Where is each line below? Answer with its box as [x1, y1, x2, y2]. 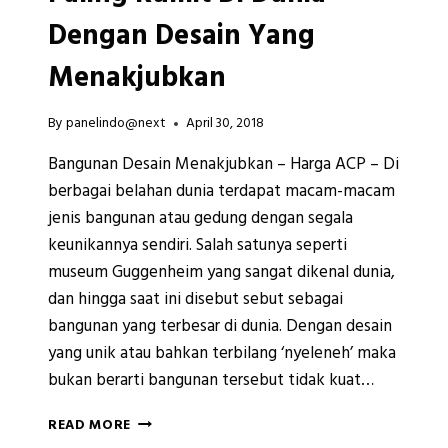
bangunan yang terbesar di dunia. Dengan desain [48, 313, 392, 341]
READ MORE [48, 415, 132, 437]
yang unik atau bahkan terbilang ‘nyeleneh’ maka [48, 340, 396, 368]
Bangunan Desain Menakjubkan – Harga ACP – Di [48, 151, 399, 179]
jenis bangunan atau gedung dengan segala [48, 205, 353, 233]
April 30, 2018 [186, 113, 265, 135]
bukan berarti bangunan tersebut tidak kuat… [48, 367, 374, 395]
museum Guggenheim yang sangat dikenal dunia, [48, 259, 395, 287]
